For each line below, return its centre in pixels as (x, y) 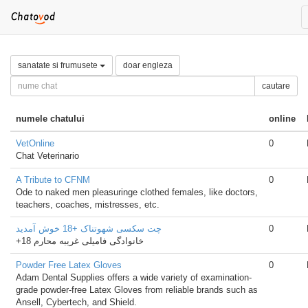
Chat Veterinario (47, 156)
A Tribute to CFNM (53, 180)
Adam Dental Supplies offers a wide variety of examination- (134, 277)
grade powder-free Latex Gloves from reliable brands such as (137, 290)
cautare (276, 86)
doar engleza (148, 65)
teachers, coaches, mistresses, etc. (88, 205)
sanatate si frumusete (59, 65)
